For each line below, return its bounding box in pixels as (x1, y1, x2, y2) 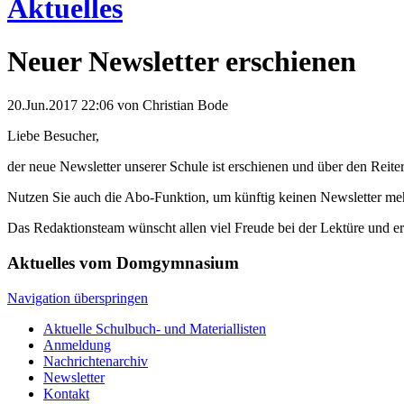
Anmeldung (43, 336, 111, 353)
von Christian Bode (114, 97, 228, 114)
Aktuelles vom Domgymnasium (7, 253, 239, 273)
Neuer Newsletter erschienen (7, 44, 356, 78)
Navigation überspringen (7, 289, 148, 306)
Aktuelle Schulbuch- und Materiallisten (43, 320, 266, 336)
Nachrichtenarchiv (43, 353, 148, 369)
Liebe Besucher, (7, 128, 99, 144)
